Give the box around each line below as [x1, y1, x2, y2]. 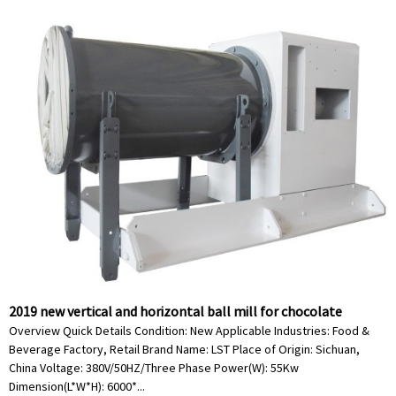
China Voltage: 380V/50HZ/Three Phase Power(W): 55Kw [9, 360, 299, 376]
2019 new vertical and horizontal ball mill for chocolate [9, 302, 342, 320]
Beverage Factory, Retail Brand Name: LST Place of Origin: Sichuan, [9, 341, 360, 357]
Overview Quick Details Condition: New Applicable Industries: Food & [9, 323, 369, 339]
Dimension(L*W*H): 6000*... [9, 378, 145, 394]
